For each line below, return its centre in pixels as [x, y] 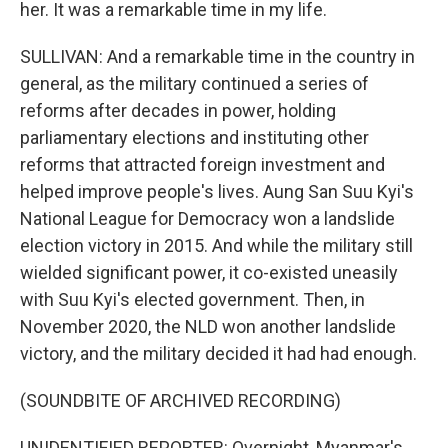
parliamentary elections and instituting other [194, 137]
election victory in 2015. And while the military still [216, 245]
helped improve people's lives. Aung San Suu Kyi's [217, 191]
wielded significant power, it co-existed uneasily [209, 272]
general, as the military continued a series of [194, 83]
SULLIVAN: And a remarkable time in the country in [217, 56]
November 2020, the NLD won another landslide [208, 326]
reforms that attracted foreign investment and [202, 164]
